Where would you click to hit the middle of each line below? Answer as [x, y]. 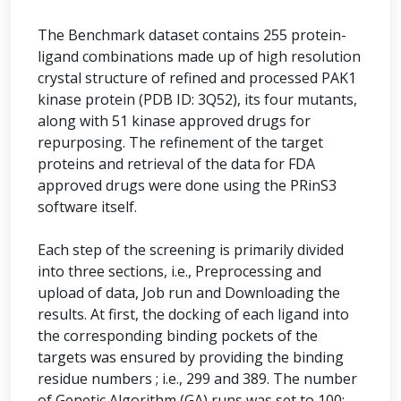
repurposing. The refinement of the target [180, 142]
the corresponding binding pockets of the [178, 336]
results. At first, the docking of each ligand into [193, 314]
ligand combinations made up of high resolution [199, 56]
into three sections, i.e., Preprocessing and [179, 271]
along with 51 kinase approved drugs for [174, 121]
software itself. [87, 207]
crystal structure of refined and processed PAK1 [197, 78]
